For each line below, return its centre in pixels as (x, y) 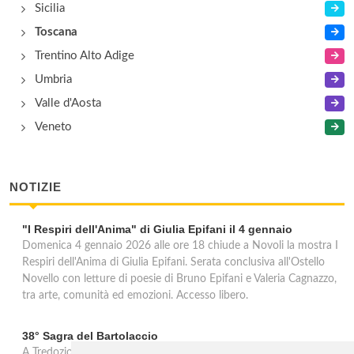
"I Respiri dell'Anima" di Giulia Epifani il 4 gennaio (157, 229)
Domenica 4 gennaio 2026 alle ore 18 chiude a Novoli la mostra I (180, 246)
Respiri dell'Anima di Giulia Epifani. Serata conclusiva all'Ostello (173, 262)
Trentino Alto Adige (85, 56)
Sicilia (50, 8)
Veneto (53, 127)
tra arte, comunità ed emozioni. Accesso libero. (135, 296)
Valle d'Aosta (68, 103)
